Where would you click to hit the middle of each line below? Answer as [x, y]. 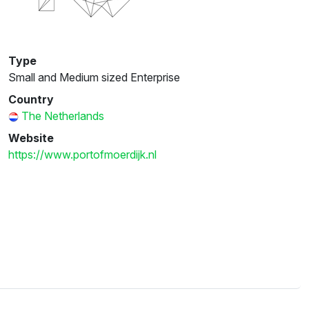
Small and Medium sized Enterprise [94, 77]
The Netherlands [63, 116]
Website [31, 138]
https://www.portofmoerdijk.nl [82, 154]
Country [31, 99]
